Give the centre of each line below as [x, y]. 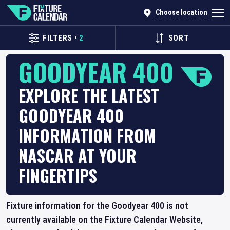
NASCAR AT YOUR [78, 155]
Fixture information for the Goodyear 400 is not [97, 206]
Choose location [181, 13]
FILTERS [57, 38]
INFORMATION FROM [87, 135]
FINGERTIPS [58, 175]
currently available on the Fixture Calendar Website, [104, 219]
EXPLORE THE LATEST [89, 95]
